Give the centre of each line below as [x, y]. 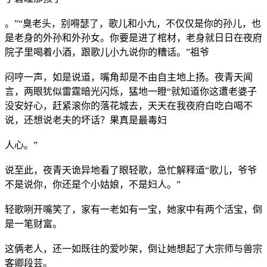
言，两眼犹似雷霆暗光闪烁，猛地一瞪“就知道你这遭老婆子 [131, 91]
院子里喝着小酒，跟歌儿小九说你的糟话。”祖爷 [107, 52]
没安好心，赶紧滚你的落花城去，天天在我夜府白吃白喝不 [129, 105]
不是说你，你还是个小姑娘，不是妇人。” [93, 184]
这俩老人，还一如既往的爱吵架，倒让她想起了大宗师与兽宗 [133, 249]
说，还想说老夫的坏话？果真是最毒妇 [86, 120]
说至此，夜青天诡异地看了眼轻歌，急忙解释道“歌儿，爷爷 [131, 170]
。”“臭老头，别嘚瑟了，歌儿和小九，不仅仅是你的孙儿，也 [133, 23]
